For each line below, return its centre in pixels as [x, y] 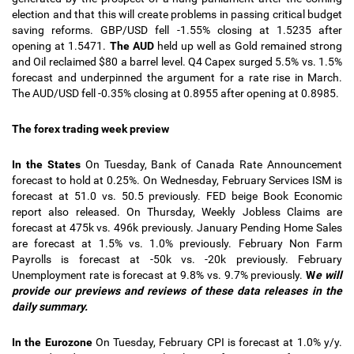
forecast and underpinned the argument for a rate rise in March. [177, 77]
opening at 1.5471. [61, 46]
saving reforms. [56, 30]
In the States [49, 164]
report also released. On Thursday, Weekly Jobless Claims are [177, 212]
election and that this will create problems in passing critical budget [177, 14]
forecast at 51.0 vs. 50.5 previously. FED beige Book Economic [177, 196]
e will [329, 275]
